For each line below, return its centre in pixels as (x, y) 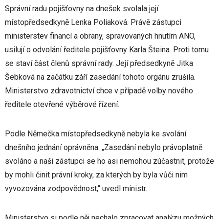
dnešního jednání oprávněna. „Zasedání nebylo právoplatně (104, 147)
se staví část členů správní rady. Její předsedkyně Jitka (99, 63)
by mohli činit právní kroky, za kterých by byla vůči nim (96, 175)
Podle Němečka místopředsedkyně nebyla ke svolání (96, 134)
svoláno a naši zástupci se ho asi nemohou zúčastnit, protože (109, 161)
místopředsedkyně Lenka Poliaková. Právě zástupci (93, 22)
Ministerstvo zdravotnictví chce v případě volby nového (99, 91)
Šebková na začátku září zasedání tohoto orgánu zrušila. (100, 77)
